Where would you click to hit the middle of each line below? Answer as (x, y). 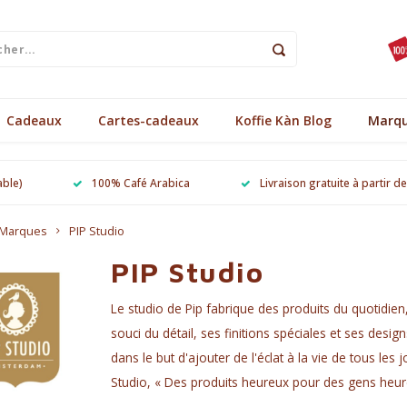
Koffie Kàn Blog (283, 120)
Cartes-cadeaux (149, 120)
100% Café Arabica (141, 182)
